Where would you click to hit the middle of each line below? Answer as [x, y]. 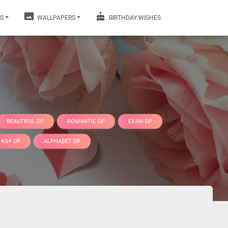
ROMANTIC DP [86, 121]
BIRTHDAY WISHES [134, 18]
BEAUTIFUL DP [25, 121]
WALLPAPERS [55, 18]
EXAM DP [140, 121]
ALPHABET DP [62, 141]
